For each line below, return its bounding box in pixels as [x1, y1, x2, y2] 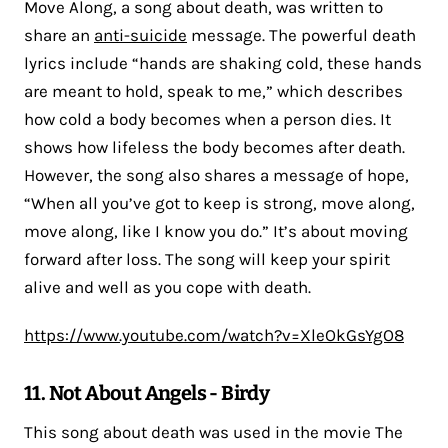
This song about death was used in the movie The [24, 421, 403, 442]
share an [24, 24, 94, 45]
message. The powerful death [187, 24, 416, 45]
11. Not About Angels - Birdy [24, 380, 270, 405]
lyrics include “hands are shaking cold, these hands [24, 52, 422, 73]
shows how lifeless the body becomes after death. [24, 136, 405, 157]
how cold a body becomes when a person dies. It [24, 108, 391, 129]
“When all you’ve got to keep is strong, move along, [24, 192, 415, 213]
